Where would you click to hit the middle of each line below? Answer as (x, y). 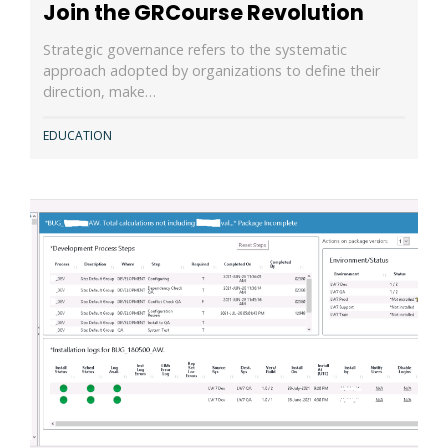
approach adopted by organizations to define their (211, 70)
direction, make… (99, 91)
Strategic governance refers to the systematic (194, 49)
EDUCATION (77, 135)
